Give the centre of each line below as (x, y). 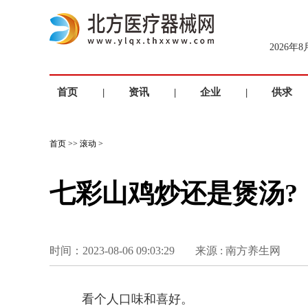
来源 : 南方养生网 (238, 251)
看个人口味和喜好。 (137, 299)
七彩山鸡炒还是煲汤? (174, 193)
